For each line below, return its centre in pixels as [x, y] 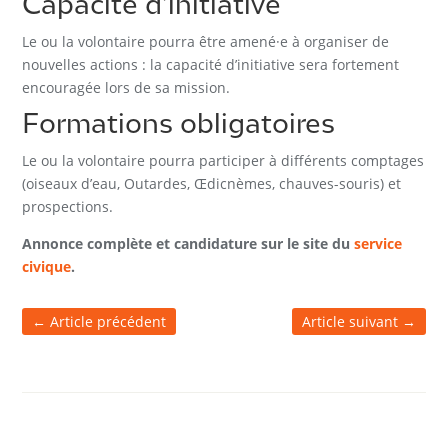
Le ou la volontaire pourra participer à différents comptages [223, 160]
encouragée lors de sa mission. [126, 87]
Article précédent [108, 321]
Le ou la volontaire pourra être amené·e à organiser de [206, 41]
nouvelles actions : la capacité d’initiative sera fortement [211, 64]
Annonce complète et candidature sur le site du [188, 243]
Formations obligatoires [179, 125]
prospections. [68, 206]
